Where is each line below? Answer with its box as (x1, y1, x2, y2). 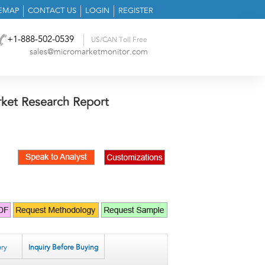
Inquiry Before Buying (28, 244, 98, 251)
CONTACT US (28, 7, 76, 15)
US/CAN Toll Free (91, 36, 148, 43)
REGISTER (118, 7, 153, 15)
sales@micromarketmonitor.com (29, 48, 148, 56)
